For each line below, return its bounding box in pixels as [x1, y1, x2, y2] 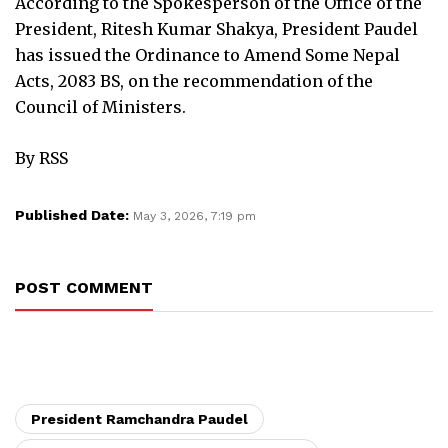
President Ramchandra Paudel [31, 410, 248, 427]
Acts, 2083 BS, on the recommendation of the [15, 70, 373, 91]
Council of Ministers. [15, 96, 186, 117]
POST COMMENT [15, 277, 153, 297]
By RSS [15, 147, 68, 168]
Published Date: [15, 206, 133, 223]
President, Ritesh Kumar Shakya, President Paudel [15, 18, 418, 39]
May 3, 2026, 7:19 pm [133, 208, 256, 223]
